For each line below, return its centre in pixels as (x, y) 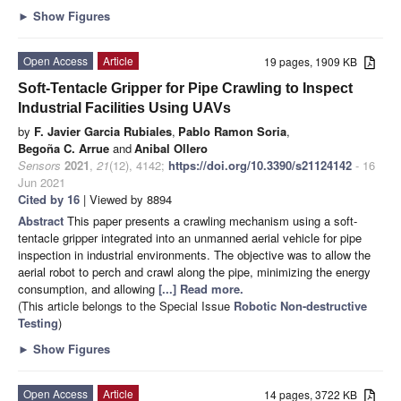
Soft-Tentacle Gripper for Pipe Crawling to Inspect (185, 89)
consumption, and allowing (88, 289)
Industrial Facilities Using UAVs (124, 108)
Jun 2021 (42, 183)
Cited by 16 (49, 200)
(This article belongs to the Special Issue (126, 306)
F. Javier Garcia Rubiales (103, 132)
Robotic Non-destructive (300, 306)
